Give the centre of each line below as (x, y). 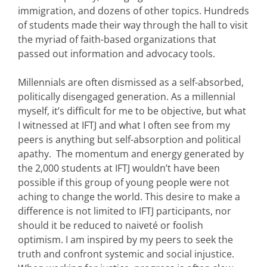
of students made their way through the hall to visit (133, 25)
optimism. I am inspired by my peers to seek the (125, 239)
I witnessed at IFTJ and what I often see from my (124, 125)
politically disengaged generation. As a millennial (127, 96)
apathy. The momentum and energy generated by (131, 153)
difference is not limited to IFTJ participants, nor (125, 211)
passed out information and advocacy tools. (117, 53)
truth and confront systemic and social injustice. (127, 254)
